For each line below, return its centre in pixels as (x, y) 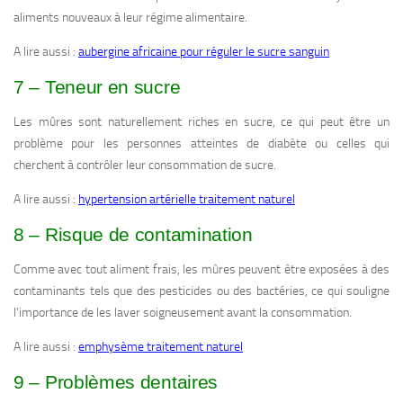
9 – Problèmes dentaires (116, 382)
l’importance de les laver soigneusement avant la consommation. (183, 313)
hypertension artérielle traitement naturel (187, 200)
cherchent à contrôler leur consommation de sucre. (145, 166)
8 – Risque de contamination (133, 235)
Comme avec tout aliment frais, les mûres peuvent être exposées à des (201, 270)
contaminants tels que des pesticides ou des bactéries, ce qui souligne (201, 291)
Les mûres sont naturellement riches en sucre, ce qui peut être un (201, 122)
